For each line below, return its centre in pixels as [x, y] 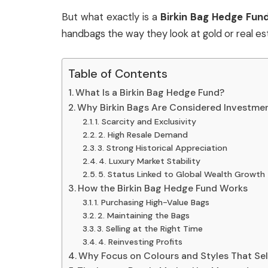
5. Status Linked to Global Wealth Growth [182, 174]
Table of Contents [118, 73]
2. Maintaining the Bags [144, 215]
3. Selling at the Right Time [150, 228]
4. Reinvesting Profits [141, 241]
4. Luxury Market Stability [150, 161]
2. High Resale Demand [143, 134]
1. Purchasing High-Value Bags [152, 202]
